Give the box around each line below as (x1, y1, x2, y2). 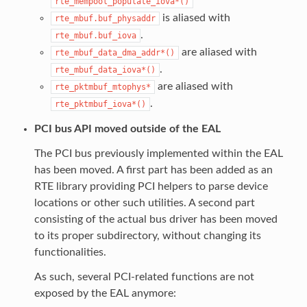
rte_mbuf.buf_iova (54, 30, 136, 40)
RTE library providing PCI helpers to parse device (34, 180, 268, 192)
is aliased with (159, 12, 230, 23)
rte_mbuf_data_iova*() (54, 64, 156, 75)
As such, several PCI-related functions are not (34, 271, 254, 282)
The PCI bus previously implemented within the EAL (34, 147, 283, 159)
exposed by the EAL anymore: (34, 287, 176, 299)
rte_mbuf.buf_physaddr (54, 13, 156, 23)
